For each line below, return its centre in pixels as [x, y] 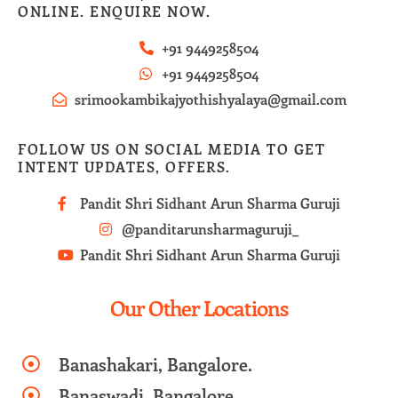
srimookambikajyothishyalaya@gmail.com [210, 99]
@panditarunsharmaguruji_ [210, 228]
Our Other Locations [199, 307]
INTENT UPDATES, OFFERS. [124, 166]
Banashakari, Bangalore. [155, 363]
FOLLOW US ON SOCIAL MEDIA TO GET [171, 148]
